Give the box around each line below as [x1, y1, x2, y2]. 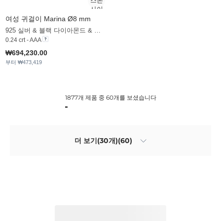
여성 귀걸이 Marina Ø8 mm [5, 15, 91, 23]
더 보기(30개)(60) [74, 136, 132, 145]
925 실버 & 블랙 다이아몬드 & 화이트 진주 [94, 27, 101, 35]
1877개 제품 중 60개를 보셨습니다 [65, 94, 156, 102]
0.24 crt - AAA [5, 37, 41, 44]
